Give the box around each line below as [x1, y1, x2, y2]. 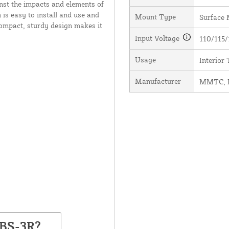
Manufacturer [134, 76, 181, 85]
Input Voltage [134, 33, 181, 42]
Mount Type [134, 12, 176, 21]
